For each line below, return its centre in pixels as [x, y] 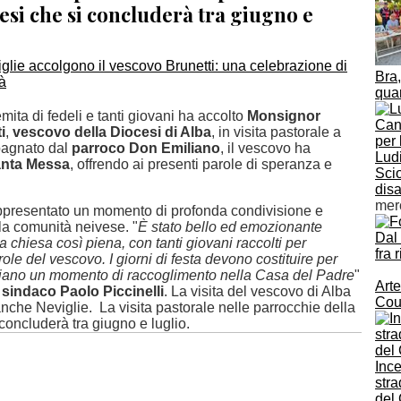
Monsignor [284, 116]
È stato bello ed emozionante [230, 227]
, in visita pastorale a [276, 132]
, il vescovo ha [265, 148]
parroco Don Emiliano [146, 148]
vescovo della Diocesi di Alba [112, 132]
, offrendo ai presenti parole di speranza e [201, 164]
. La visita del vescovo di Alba [257, 291]
